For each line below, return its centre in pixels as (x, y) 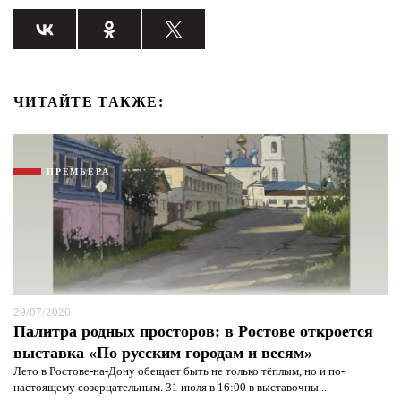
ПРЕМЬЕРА (78, 171)
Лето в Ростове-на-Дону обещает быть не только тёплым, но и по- (179, 371)
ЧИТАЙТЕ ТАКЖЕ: (89, 102)
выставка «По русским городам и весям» (163, 353)
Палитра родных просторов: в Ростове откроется (193, 331)
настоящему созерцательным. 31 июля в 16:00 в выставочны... (170, 387)
